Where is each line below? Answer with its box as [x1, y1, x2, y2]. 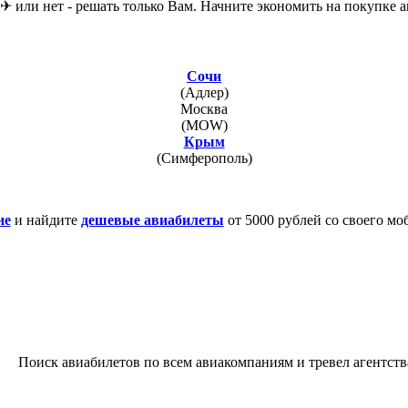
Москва [180, 101, 228, 117]
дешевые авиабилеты [80, 212, 224, 229]
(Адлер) [179, 85, 229, 101]
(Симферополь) [156, 150, 252, 167]
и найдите [10, 212, 81, 229]
